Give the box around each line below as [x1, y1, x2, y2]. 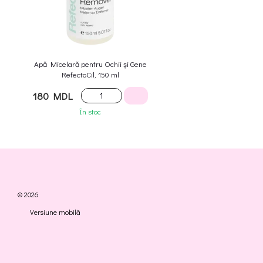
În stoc [79, 106, 102, 116]
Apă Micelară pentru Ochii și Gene [33, 59, 147, 69]
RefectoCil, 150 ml [61, 69, 119, 80]
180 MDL [32, 89, 72, 103]
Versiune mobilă [28, 207, 80, 217]
